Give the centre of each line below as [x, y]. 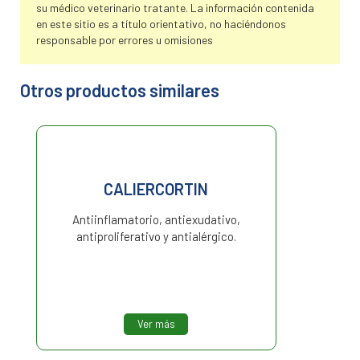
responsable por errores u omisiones [125, 39]
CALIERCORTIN [156, 189]
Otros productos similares [120, 90]
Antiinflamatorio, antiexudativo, [156, 220]
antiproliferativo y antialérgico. [156, 237]
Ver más [156, 324]
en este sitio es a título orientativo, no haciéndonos [161, 23]
